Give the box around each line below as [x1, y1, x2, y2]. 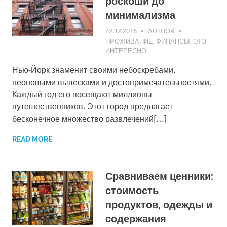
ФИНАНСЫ [156, 36, 190, 45]
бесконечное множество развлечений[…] [12, 112, 167, 123]
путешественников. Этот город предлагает [12, 100, 173, 111]
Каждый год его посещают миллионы [12, 88, 152, 99]
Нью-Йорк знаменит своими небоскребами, [12, 64, 175, 74]
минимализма [105, 9, 175, 22]
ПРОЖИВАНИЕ [105, 36, 153, 45]
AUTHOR [148, 26, 175, 35]
